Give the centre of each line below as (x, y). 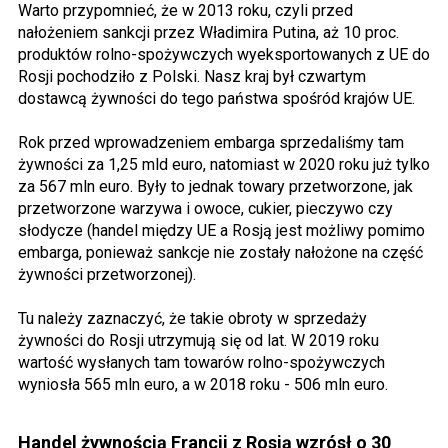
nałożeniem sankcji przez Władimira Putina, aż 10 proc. (208, 32)
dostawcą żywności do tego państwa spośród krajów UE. (216, 98)
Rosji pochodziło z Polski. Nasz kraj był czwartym (192, 76)
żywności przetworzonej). (107, 274)
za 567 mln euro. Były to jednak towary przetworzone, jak (215, 186)
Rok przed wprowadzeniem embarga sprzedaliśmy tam (211, 142)
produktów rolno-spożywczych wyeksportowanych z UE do (224, 54)
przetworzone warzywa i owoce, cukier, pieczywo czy (205, 208)
